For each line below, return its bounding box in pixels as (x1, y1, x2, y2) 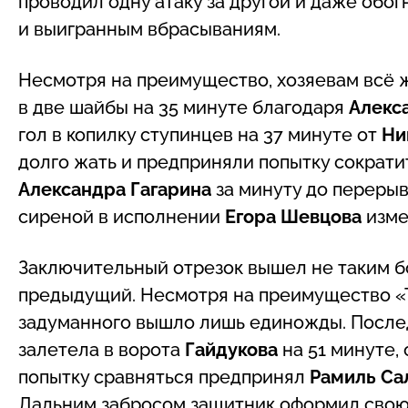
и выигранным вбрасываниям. (18, 17, 280, 40)
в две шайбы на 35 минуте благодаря (18, 96, 349, 118)
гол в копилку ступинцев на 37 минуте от (18, 123, 382, 146)
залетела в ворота (18, 338, 185, 361)
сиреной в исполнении (18, 205, 225, 228)
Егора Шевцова (225, 205, 366, 228)
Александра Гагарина (18, 178, 216, 200)
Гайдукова (185, 338, 278, 361)
